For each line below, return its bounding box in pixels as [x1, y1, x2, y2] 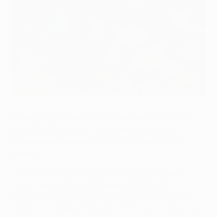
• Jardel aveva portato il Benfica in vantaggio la [12, 168, 186, 177]
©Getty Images [12, 105, 54, 112]
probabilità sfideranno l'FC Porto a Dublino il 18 [12, 137, 181, 146]
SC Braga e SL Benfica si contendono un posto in [12, 113, 189, 123]
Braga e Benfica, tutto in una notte [12, 97, 120, 105]
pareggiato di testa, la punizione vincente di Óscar [12, 191, 196, 200]
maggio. [12, 148, 41, 157]
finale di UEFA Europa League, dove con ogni [12, 125, 173, 134]
